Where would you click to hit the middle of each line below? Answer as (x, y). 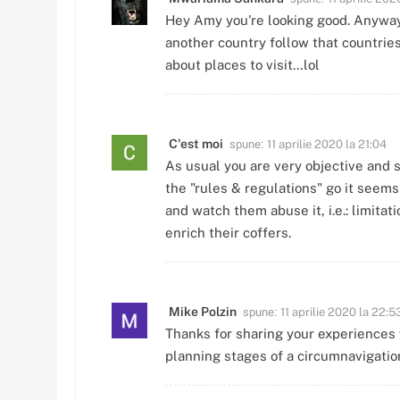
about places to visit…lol (242, 64)
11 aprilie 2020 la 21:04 (327, 144)
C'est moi (196, 143)
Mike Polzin (203, 311)
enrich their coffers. (228, 232)
